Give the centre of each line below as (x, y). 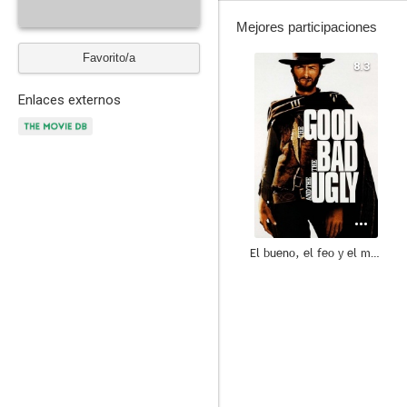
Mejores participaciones (307, 27)
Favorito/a (109, 58)
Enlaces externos (69, 100)
